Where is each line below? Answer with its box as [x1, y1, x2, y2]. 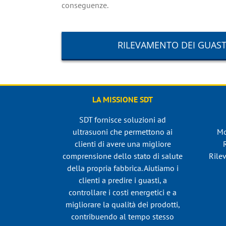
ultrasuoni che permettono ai [73, 127, 173, 137]
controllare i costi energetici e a [69, 187, 177, 198]
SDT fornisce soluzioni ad [79, 115, 166, 125]
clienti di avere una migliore [74, 139, 171, 149]
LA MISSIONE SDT [92, 94, 153, 105]
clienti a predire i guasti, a [78, 175, 167, 186]
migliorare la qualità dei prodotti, [65, 199, 180, 210]
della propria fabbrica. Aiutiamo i [67, 163, 179, 174]
